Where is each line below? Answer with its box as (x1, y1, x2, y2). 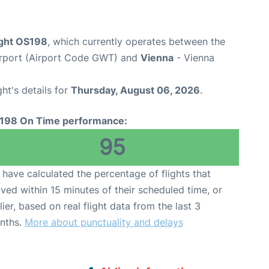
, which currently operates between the (47, 35, 225, 48)
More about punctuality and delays (24, 216, 183, 229)
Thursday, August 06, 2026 (71, 84, 200, 97)
